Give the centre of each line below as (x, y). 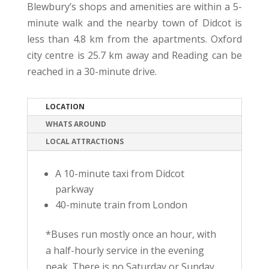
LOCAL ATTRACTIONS (84, 141)
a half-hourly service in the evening (125, 250)
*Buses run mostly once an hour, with (131, 234)
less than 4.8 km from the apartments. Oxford (134, 39)
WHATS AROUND (76, 124)
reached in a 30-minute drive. (92, 71)
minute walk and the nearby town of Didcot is (134, 23)
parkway (74, 189)
